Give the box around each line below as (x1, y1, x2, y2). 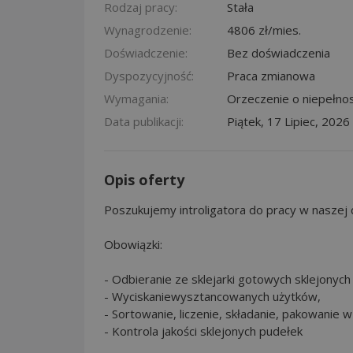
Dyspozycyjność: (104, 67, 194, 84)
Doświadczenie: (104, 44, 188, 61)
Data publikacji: (104, 113, 184, 129)
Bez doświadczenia (227, 44, 330, 61)
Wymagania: (104, 90, 169, 106)
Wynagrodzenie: (104, 21, 191, 38)
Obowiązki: (104, 236, 162, 252)
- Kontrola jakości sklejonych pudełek (104, 322, 303, 339)
